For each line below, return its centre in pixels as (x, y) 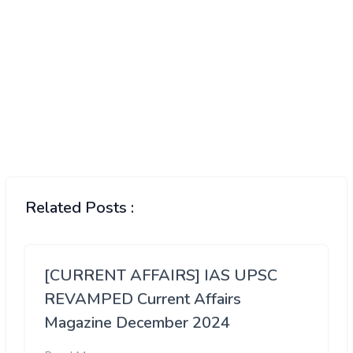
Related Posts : (80, 208)
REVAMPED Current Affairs (143, 299)
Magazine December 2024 (137, 323)
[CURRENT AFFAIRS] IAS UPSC (161, 276)
